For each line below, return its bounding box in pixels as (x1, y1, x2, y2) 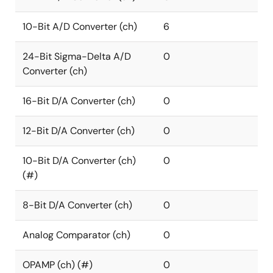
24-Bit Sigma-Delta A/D (23, 50, 131, 63)
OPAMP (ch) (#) (23, 258, 93, 271)
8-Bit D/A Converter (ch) (23, 199, 132, 211)
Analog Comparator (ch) (23, 229, 130, 241)
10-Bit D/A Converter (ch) (23, 154, 136, 167)
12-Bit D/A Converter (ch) (23, 124, 135, 137)
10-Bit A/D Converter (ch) (23, 20, 137, 33)
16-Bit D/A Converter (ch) (23, 94, 135, 107)
